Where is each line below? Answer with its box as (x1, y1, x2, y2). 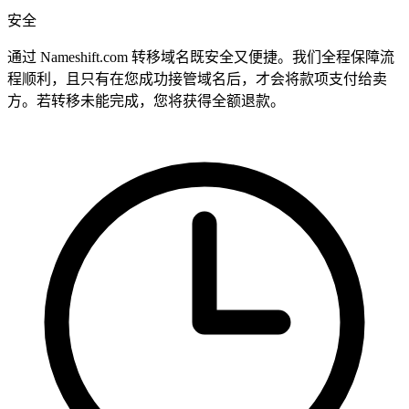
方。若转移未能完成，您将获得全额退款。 (7, 93, 285, 110)
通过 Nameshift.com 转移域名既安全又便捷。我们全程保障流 (7, 49, 394, 66)
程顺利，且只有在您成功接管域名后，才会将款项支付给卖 (7, 71, 387, 88)
